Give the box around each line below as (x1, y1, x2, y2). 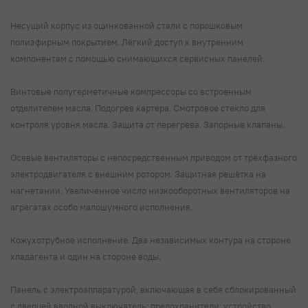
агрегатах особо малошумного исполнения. (10, 201, 195, 212)
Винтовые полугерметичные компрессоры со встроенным (10, 85, 252, 97)
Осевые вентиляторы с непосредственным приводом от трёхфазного (10, 151, 297, 163)
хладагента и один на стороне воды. (10, 250, 163, 262)
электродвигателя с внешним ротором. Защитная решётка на (10, 168, 266, 179)
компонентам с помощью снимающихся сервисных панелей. (10, 52, 267, 64)
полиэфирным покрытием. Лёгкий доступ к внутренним (10, 36, 243, 47)
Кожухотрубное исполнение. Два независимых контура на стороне (10, 234, 291, 245)
